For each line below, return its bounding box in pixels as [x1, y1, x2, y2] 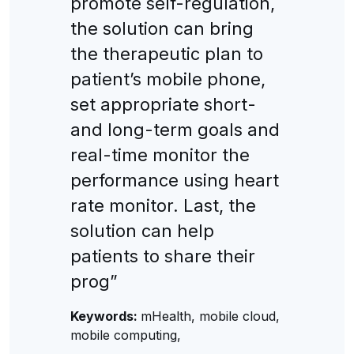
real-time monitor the [70, 144, 250, 165]
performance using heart [70, 169, 279, 190]
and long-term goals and [70, 119, 280, 140]
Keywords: [70, 307, 141, 324]
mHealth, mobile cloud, [140, 307, 280, 324]
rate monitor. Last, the [70, 194, 256, 216]
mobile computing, [70, 326, 181, 343]
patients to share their [70, 245, 255, 266]
